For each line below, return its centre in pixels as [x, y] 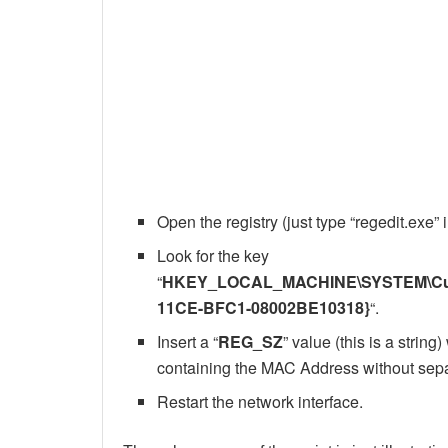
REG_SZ [251, 342]
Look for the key [213, 256]
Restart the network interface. [260, 402]
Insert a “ [188, 342]
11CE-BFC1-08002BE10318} [264, 308]
